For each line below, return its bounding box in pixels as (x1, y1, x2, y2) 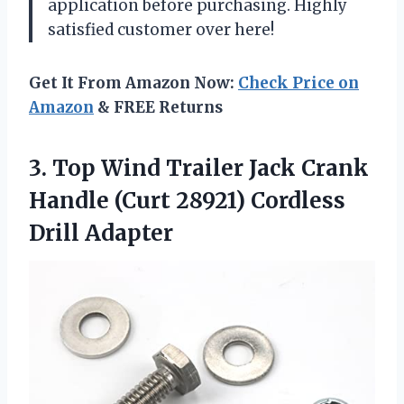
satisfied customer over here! (48, 19, 274, 40)
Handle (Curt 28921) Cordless (29, 186, 345, 215)
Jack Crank (243, 153, 369, 182)
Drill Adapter (29, 218, 173, 247)
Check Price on (238, 72, 359, 93)
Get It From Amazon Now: (29, 72, 238, 93)
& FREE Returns (94, 96, 223, 117)
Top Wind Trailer (52, 153, 243, 182)
